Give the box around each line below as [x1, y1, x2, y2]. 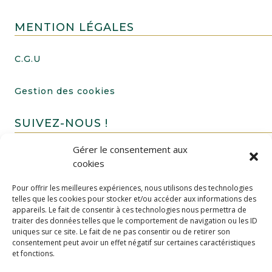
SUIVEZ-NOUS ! [14, 117, 108, 131]
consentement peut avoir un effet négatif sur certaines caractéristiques [12, 237, 255, 248]
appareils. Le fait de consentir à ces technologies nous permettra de [12, 205, 246, 215]
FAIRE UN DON [14, 231, 107, 245]
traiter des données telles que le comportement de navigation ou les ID [12, 216, 257, 226]
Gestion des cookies [14, 86, 115, 97]
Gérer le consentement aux [73, 143, 188, 155]
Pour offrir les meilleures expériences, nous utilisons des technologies [12, 183, 253, 193]
